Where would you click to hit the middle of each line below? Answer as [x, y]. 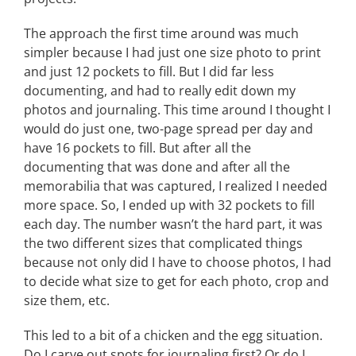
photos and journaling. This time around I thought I [177, 110]
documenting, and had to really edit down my [160, 91]
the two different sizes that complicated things [163, 243]
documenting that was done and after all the [157, 167]
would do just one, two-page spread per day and [168, 129]
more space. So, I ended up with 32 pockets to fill [169, 205]
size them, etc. [67, 300]
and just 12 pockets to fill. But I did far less [149, 72]
